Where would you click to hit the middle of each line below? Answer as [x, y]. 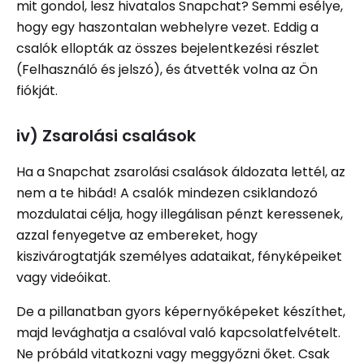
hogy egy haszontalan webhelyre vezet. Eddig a [167, 27]
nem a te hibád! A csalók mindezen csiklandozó [167, 193]
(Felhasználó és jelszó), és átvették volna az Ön [167, 69]
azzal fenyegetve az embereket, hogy [137, 235]
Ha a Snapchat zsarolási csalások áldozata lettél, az [181, 171]
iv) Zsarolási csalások [106, 135]
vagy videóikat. [67, 277]
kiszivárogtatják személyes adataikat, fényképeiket [179, 256]
